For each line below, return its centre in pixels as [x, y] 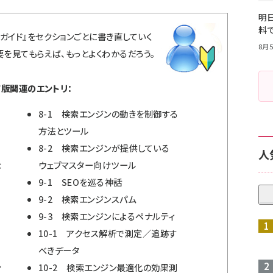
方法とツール [64, 131]
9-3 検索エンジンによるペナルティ [107, 216]
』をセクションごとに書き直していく [87, 36]
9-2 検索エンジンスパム [87, 199]
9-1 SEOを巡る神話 [80, 182]
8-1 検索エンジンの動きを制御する [108, 114]
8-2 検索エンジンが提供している [104, 148]
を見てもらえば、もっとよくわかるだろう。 [80, 53]
